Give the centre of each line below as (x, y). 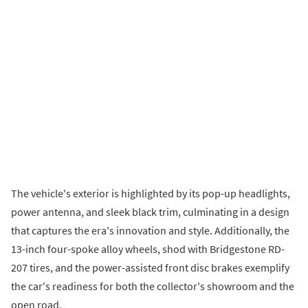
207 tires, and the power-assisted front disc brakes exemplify (150, 267)
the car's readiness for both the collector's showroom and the (153, 286)
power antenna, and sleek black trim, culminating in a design (150, 211)
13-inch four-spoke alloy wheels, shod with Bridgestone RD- (148, 249)
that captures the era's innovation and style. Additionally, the (150, 230)
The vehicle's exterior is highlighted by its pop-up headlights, (151, 193)
